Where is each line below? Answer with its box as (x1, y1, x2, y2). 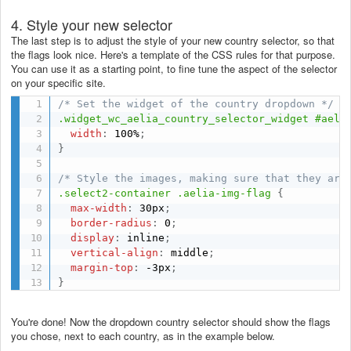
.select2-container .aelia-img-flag (58, 186, 272, 199)
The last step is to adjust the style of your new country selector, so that (11, 33, 335, 49)
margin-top (71, 261, 134, 273)
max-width (71, 201, 128, 214)
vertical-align (71, 246, 159, 259)
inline (121, 231, 165, 244)
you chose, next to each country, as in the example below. (11, 327, 275, 343)
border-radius (71, 216, 153, 229)
